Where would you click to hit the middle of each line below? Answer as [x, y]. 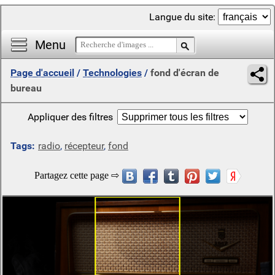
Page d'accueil [42, 73]
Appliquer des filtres [70, 117]
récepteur [84, 146]
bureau [26, 88]
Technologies [112, 73]
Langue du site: [184, 17]
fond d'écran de [185, 73]
